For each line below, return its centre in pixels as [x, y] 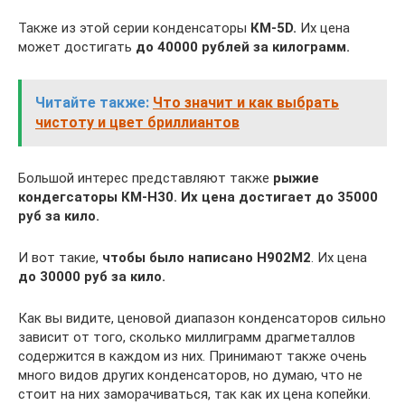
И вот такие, [60, 257]
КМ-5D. [273, 28]
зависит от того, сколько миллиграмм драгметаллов [187, 337]
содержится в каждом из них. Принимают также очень [193, 356]
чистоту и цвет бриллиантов [137, 122]
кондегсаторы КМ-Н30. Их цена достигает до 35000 [198, 197]
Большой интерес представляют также [146, 178]
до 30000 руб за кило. [92, 276]
